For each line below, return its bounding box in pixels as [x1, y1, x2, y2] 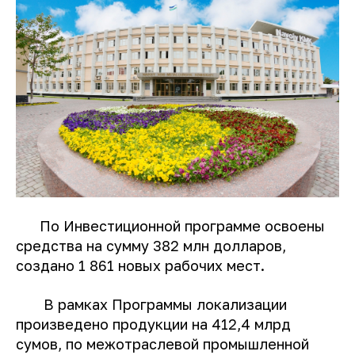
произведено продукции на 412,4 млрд [16, 315, 291, 334]
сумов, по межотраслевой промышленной [16, 335, 309, 353]
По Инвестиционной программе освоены [16, 217, 325, 235]
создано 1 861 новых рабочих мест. [16, 257, 265, 275]
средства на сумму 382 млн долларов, [16, 237, 286, 255]
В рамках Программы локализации [16, 296, 287, 314]
